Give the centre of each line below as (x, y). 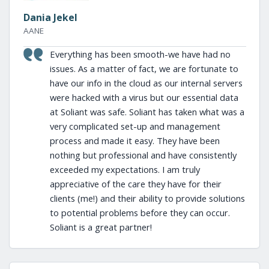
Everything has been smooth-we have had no (140, 54)
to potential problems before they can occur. (140, 213)
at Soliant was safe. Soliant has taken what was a (147, 112)
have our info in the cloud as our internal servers (146, 83)
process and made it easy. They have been (134, 141)
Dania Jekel (50, 17)
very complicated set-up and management (135, 126)
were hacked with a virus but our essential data (144, 97)
